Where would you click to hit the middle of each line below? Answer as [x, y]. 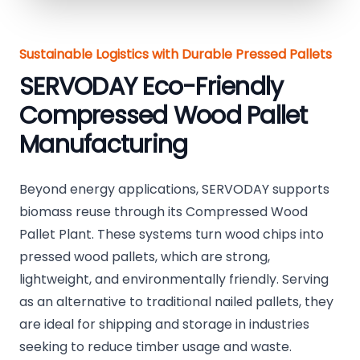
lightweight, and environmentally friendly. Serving [174, 280]
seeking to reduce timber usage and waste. [155, 347]
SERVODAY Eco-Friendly [151, 87]
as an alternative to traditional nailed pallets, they [176, 302]
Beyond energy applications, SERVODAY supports [174, 190]
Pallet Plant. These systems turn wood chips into [172, 235]
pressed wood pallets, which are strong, [145, 257]
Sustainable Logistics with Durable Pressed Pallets [176, 55]
